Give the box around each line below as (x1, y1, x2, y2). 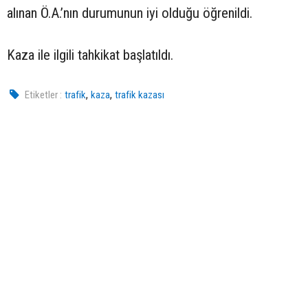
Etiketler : (25, 89, 63, 102)
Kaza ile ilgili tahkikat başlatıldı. (7, 47, 173, 64)
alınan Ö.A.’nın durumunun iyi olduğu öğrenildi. (7, 5, 252, 22)
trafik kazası (115, 89, 165, 102)
